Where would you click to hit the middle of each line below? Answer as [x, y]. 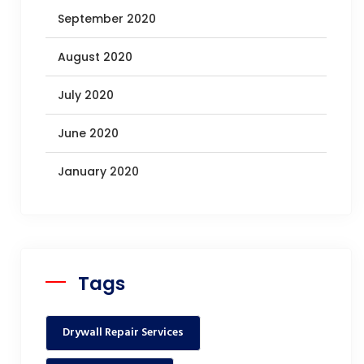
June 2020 [88, 134]
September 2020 [107, 19]
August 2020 [95, 57]
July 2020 [86, 95]
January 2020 [98, 172]
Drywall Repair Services [123, 333]
